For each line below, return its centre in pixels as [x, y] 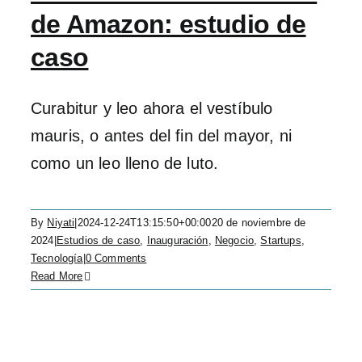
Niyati [61, 223]
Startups [281, 240]
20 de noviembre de [259, 223]
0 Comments [116, 258]
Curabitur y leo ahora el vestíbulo [152, 108]
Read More [57, 276]
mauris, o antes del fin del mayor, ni [161, 136]
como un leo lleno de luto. [125, 163]
